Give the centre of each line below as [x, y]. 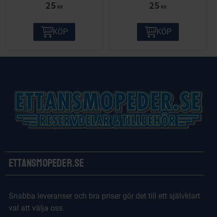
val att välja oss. [37, 208]
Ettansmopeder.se [46, 163]
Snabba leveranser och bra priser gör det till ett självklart [104, 196]
